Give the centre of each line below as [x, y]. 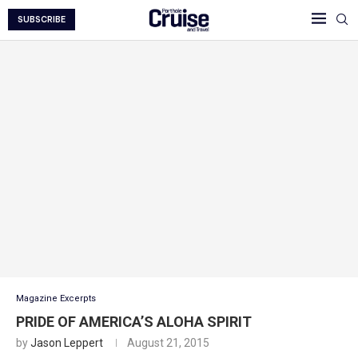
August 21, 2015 [168, 343]
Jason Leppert [67, 343]
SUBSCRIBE [42, 20]
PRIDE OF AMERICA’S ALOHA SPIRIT [134, 322]
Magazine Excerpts [56, 299]
